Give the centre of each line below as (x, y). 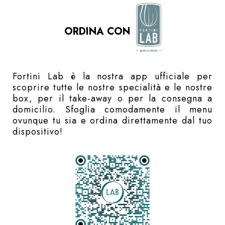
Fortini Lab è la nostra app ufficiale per (113, 77)
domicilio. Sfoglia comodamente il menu (113, 110)
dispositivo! (38, 132)
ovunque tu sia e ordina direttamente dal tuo (113, 121)
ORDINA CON (100, 32)
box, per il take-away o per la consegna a (113, 99)
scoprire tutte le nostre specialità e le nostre (113, 88)
